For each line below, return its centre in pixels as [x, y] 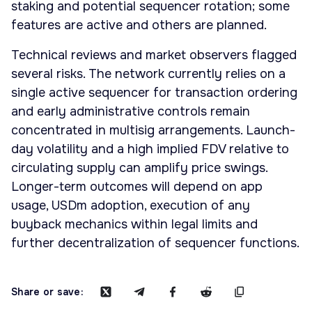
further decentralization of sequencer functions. [155, 243]
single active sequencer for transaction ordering [154, 93]
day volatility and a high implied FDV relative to [150, 149]
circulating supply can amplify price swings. [139, 168]
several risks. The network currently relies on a [148, 74]
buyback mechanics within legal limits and [134, 225]
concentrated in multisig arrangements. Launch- [153, 131]
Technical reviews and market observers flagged [154, 55]
